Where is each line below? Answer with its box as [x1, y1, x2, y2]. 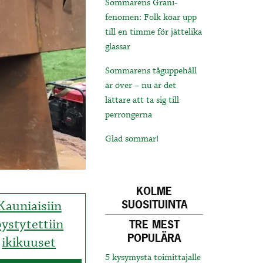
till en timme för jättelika [105, 26, 203, 39]
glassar [105, 41, 131, 53]
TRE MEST [129, 217, 180, 232]
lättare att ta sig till [105, 95, 180, 107]
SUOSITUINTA [121, 197, 187, 213]
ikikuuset [2, 233, 56, 252]
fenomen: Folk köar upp [105, 12, 197, 24]
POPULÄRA [127, 231, 181, 246]
